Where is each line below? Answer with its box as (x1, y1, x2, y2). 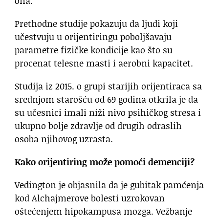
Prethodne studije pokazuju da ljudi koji (15, 17, 178, 30)
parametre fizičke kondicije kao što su (15, 44, 173, 57)
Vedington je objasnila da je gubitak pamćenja (15, 178, 204, 192)
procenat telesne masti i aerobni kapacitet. (15, 57, 193, 70)
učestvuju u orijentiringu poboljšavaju (15, 30, 172, 44)
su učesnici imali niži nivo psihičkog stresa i (15, 106, 201, 119)
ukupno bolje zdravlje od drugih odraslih (15, 119, 182, 132)
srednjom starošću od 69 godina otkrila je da (15, 93, 198, 106)
